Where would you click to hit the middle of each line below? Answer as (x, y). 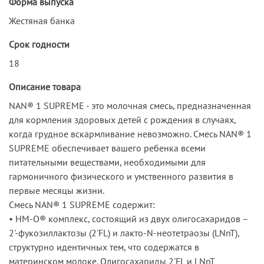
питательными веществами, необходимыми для (107, 162)
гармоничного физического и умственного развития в (121, 176)
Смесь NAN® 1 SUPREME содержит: (82, 204)
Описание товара (45, 86)
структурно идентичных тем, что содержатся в (104, 247)
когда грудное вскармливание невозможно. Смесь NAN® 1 (130, 133)
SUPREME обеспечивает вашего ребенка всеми (107, 148)
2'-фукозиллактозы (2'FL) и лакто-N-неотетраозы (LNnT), (124, 232)
